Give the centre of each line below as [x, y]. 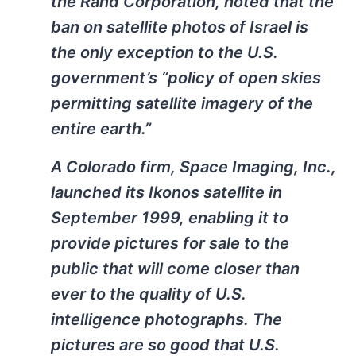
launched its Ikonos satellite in [166, 193]
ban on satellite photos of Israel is [180, 27]
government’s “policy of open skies [186, 78]
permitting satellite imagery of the [182, 104]
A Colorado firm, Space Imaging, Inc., [193, 167]
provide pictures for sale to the [170, 244]
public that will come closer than [175, 269]
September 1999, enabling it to [170, 218]
